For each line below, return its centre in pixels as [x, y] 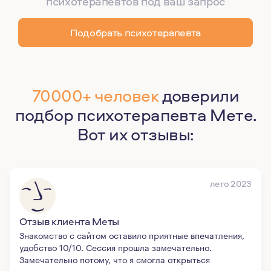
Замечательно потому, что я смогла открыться [115, 259]
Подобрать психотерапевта [135, 32]
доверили [199, 95]
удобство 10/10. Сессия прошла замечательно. [116, 247]
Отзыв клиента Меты [69, 221]
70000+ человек [95, 95]
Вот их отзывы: [135, 134]
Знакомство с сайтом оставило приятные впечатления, [132, 235]
